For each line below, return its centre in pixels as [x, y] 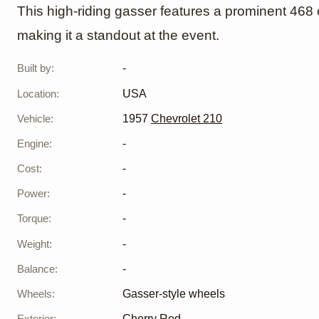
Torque [33, 219]
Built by [34, 68]
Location [37, 93]
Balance [36, 268]
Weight [33, 244]
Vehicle [34, 118]
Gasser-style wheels [174, 294]
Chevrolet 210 [187, 118]
